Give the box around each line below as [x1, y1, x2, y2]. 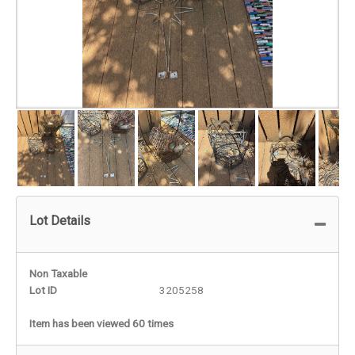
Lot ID [29, 283, 57, 296]
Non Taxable [29, 266, 87, 280]
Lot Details [29, 212, 90, 228]
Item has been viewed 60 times [29, 316, 174, 330]
